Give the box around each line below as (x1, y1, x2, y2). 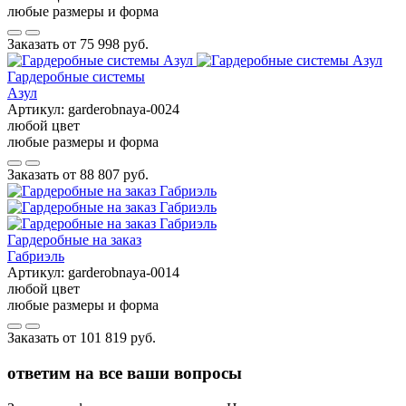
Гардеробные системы (7, 69, 145, 85)
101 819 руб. (80, 330, 156, 346)
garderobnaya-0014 (68, 265, 179, 281)
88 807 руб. (80, 167, 149, 183)
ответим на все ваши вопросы (7, 362, 242, 382)
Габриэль (7, 248, 64, 265)
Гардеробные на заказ (7, 232, 141, 248)
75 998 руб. (80, 36, 149, 53)
